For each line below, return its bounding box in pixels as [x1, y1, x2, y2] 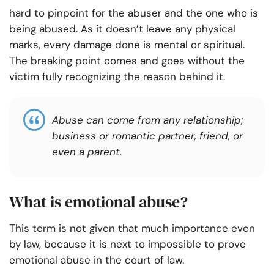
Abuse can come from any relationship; [52, 113, 243, 127]
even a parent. [52, 145, 122, 159]
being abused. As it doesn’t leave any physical [9, 22, 235, 36]
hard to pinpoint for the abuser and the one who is [9, 6, 258, 20]
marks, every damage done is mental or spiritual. [9, 38, 245, 52]
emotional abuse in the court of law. [9, 253, 184, 267]
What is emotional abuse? [9, 191, 188, 213]
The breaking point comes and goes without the [9, 54, 245, 68]
